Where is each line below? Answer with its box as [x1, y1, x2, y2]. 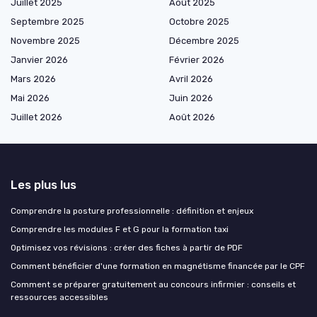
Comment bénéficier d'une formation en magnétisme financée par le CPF [11, 261, 305, 272]
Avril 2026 [169, 74, 213, 85]
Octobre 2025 [169, 16, 229, 28]
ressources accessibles [11, 292, 108, 303]
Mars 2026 [11, 74, 56, 85]
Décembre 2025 [169, 35, 239, 47]
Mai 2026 [11, 93, 50, 104]
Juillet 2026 [11, 112, 62, 123]
